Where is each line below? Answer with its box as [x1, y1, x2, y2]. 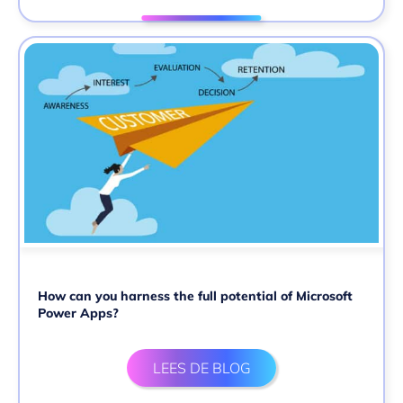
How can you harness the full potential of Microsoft [38, 287, 353, 304]
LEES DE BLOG [152, 358, 251, 377]
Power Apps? [38, 304, 119, 321]
